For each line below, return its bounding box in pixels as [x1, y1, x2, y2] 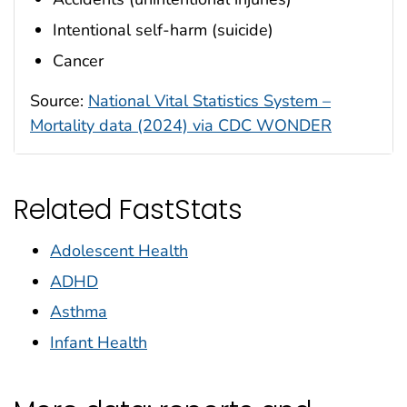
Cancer [53, 49, 104, 72]
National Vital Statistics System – [88, 89, 331, 112]
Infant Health [50, 332, 147, 354]
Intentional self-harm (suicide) [53, 18, 273, 41]
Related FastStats [14, 191, 243, 229]
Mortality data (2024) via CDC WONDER [30, 114, 332, 136]
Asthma [50, 301, 107, 323]
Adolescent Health [50, 239, 188, 262]
